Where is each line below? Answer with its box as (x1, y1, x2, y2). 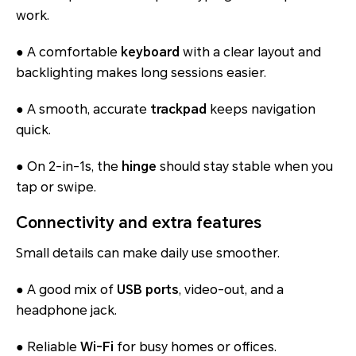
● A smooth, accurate (16, 102, 150, 118)
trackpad (150, 102, 207, 118)
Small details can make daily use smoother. (16, 246, 280, 261)
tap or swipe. (16, 180, 96, 195)
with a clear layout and (180, 44, 321, 60)
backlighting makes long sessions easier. (16, 65, 266, 81)
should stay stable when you (157, 159, 333, 175)
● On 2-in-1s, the (16, 159, 122, 175)
